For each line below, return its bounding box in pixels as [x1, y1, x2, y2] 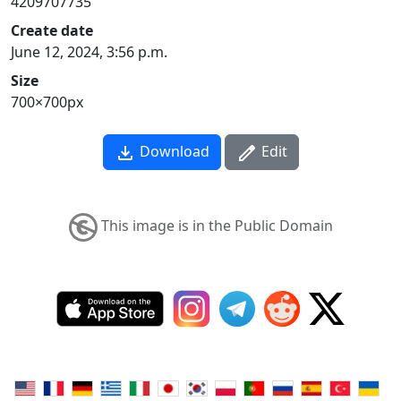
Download [135, 141, 209, 162]
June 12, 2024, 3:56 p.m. [11, 42, 167, 63]
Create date [11, 21, 93, 41]
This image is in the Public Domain [97, 216, 333, 236]
